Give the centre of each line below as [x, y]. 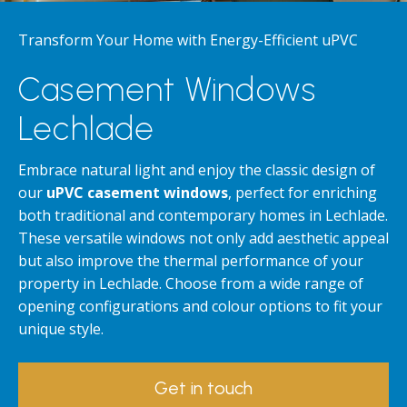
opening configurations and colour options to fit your [200, 306]
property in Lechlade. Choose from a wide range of [191, 283]
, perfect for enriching [303, 193]
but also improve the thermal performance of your [191, 261]
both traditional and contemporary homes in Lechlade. [203, 215]
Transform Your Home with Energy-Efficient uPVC [188, 40]
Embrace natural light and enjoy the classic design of [197, 170]
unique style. [61, 329]
